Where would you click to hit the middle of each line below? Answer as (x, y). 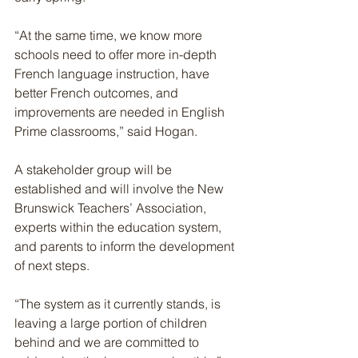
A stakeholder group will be (95, 169)
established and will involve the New (121, 189)
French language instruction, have (113, 74)
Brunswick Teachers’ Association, (112, 208)
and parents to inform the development (126, 246)
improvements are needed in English (121, 112)
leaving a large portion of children (112, 323)
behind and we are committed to (108, 342)
